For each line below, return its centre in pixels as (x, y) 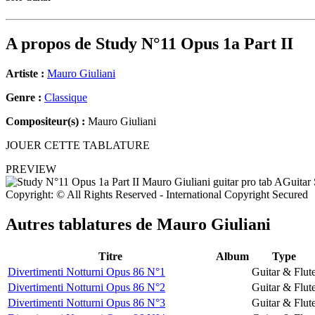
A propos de (51, 44)
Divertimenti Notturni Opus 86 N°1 (86, 271)
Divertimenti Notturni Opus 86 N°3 (86, 302)
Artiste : (25, 74)
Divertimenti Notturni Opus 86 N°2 (86, 287)
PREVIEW (31, 169)
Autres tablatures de (81, 225)
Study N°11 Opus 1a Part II (194, 44)
